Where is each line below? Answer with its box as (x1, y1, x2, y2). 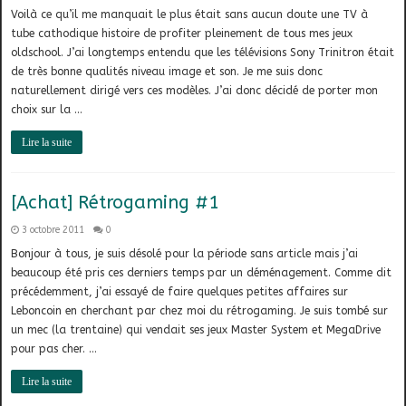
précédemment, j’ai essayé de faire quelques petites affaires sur (11, 285, 349, 299)
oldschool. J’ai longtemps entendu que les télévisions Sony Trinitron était (11, 46, 395, 60)
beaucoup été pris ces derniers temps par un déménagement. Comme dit (11, 266, 392, 280)
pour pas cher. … (11, 343, 98, 356)
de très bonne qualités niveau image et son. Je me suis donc (11, 65, 324, 79)
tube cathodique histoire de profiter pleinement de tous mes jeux (11, 27, 353, 41)
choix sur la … (11, 103, 83, 117)
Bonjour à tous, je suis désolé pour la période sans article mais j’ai (11, 247, 359, 261)
